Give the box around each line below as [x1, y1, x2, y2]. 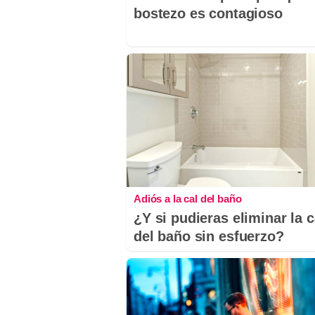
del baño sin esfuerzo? [134, 228, 284, 244]
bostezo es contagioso [134, 6, 283, 22]
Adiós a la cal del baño [134, 192, 242, 205]
